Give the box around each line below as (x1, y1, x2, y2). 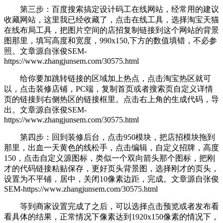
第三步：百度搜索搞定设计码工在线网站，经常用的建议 (4, 5, 219, 14)
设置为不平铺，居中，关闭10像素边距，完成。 (4, 175, 171, 184)
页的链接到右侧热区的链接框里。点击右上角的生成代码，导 (4, 95, 219, 104)
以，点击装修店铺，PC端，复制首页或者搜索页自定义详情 (4, 85, 213, 94)
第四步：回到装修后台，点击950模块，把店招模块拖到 (4, 133, 215, 142)
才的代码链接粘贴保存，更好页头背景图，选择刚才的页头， (4, 164, 219, 173)
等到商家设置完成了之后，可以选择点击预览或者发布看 (4, 202, 219, 211)
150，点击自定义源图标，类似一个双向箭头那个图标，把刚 (4, 154, 215, 163)
